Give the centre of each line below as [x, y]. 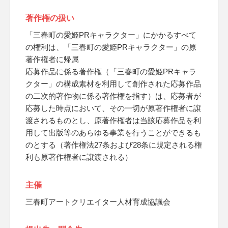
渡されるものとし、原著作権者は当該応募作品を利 [113, 120]
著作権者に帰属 [52, 59]
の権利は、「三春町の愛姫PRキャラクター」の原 [111, 47]
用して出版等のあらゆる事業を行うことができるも [113, 133]
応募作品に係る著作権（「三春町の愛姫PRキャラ [111, 72]
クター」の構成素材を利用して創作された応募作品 [113, 84]
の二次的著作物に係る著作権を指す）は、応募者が [113, 96]
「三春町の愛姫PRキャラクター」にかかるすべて [111, 35]
